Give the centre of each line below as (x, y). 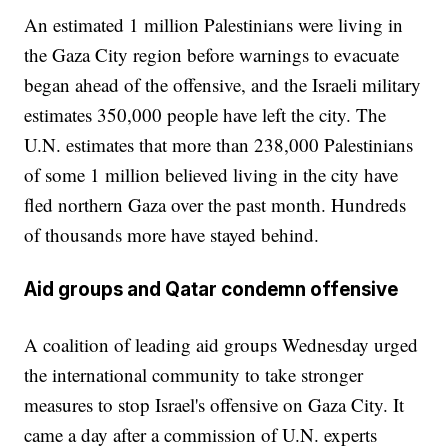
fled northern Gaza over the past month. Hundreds (215, 204)
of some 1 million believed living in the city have (211, 174)
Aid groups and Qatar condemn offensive (211, 289)
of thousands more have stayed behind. (172, 234)
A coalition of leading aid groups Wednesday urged (221, 345)
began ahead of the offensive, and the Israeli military (223, 84)
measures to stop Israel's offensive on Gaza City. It (214, 405)
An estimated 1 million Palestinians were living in (214, 24)
